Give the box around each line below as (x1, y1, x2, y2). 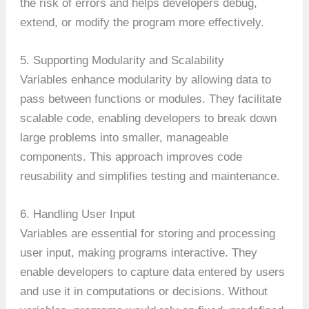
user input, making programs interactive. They (20, 246, 258, 260)
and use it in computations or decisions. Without (20, 285, 268, 299)
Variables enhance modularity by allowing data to (20, 73, 272, 87)
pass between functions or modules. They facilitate (20, 92, 282, 106)
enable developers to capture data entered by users (20, 266, 286, 279)
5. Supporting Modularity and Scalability (20, 54, 225, 68)
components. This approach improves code (20, 150, 243, 164)
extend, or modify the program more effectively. (20, 15, 265, 29)
